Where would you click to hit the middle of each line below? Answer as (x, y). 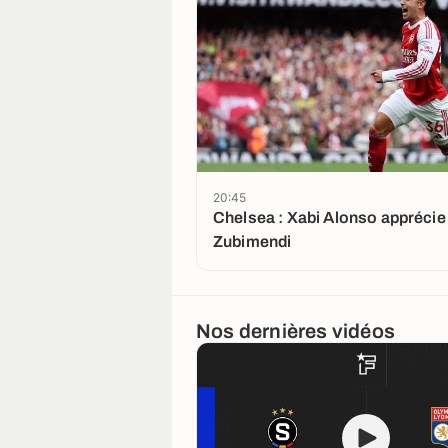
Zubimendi (252, 242)
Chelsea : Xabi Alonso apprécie (329, 218)
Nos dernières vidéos (295, 331)
